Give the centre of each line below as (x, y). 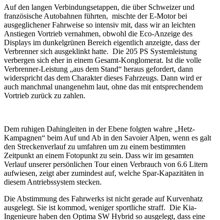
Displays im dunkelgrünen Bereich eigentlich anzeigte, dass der (102, 42)
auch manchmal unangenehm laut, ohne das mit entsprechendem (103, 86)
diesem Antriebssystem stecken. (53, 182)
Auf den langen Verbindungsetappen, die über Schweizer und (99, 7)
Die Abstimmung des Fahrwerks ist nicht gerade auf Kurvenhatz (103, 198)
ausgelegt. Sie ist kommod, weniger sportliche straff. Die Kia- (100, 207)
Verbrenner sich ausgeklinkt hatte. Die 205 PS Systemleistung (100, 51)
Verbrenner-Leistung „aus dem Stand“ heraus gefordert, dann (98, 69)
